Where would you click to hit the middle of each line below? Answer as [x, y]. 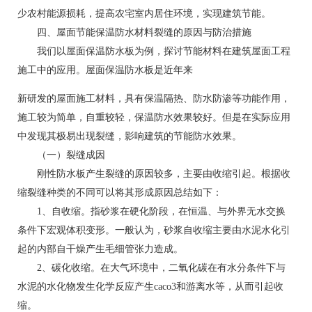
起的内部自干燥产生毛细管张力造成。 [100, 249]
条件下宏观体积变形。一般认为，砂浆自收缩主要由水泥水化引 [154, 230]
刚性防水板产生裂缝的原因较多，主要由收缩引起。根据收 [154, 174]
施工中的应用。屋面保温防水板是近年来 [105, 70]
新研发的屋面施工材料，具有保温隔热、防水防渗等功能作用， [154, 99]
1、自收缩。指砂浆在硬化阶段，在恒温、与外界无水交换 [151, 211]
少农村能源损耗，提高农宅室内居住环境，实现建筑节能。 [144, 14]
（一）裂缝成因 [61, 155]
